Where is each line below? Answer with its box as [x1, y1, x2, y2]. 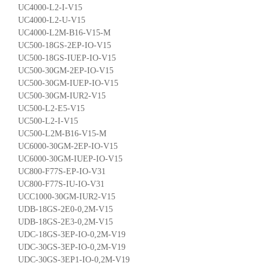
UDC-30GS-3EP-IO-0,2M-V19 [18, 242, 125, 252]
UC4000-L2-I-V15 [18, 2, 82, 12]
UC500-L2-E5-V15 [18, 103, 85, 113]
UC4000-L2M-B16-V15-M [18, 28, 110, 37]
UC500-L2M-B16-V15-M [18, 128, 106, 138]
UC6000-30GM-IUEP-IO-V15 [18, 154, 122, 163]
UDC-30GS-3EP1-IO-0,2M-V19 [18, 255, 130, 264]
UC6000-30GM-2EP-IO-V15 [18, 141, 118, 151]
